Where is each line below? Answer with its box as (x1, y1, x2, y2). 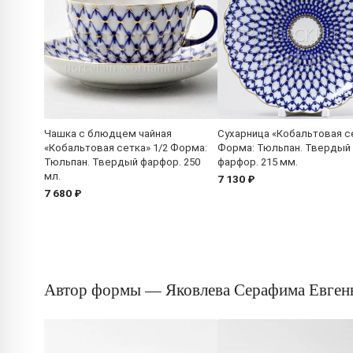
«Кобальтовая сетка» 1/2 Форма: (44, 142, 207, 154)
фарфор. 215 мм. (217, 156, 298, 169)
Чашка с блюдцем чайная (44, 128, 172, 140)
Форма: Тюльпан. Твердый (217, 142, 351, 154)
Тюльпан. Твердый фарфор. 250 (44, 156, 200, 169)
